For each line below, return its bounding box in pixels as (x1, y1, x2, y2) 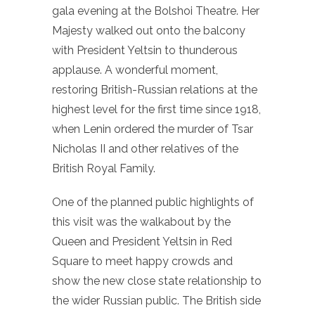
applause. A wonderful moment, (52, 63, 218, 77)
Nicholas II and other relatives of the (52, 141, 238, 155)
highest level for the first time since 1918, (52, 102, 261, 116)
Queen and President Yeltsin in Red (52, 234, 232, 248)
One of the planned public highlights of (52, 195, 254, 209)
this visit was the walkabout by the (52, 214, 231, 229)
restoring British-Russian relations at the (52, 82, 257, 96)
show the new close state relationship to (52, 274, 262, 288)
